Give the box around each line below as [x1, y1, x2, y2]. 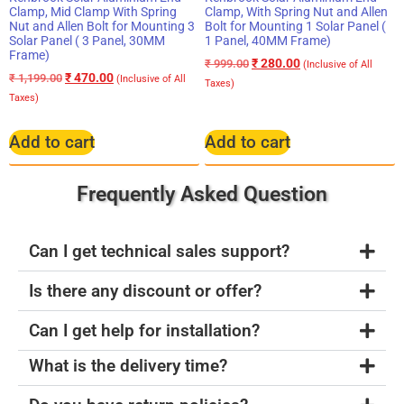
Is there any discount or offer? [29, 280, 262, 302]
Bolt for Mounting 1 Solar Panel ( [205, 19, 386, 34]
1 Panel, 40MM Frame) [205, 33, 331, 49]
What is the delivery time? [29, 355, 227, 377]
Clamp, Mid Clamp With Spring [9, 5, 177, 20]
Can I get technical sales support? [29, 241, 289, 262]
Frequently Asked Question [77, 182, 327, 207]
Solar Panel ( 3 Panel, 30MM [9, 33, 165, 49]
